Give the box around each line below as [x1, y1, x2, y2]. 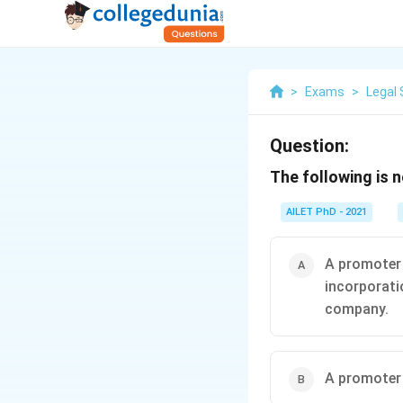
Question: [270, 135, 349, 157]
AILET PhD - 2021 [286, 206, 367, 218]
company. [325, 300, 389, 318]
